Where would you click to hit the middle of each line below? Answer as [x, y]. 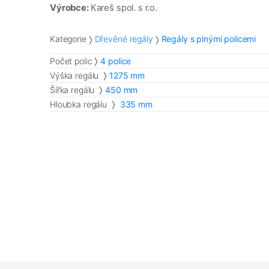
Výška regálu [76, 75]
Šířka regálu [74, 89]
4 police [116, 61]
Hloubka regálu [80, 104]
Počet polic [71, 61]
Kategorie [68, 39]
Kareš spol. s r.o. [124, 8]
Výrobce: [70, 8]
